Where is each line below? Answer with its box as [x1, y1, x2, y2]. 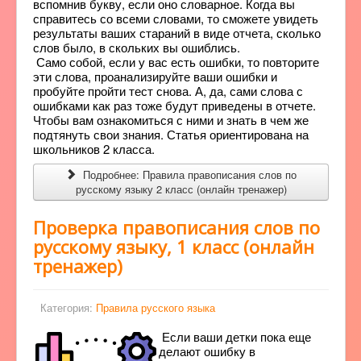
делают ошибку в [159, 342, 255, 359]
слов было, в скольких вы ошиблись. [33, 39, 240, 56]
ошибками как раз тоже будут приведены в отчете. [33, 97, 316, 114]
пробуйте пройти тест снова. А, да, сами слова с [33, 82, 303, 99]
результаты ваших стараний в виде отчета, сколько [33, 24, 321, 41]
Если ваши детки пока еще [159, 328, 311, 345]
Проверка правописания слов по [33, 215, 320, 239]
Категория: [40, 300, 96, 315]
